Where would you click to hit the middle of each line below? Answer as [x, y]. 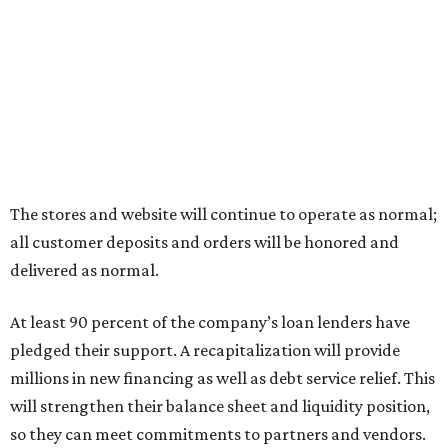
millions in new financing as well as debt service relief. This [222, 378]
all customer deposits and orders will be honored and [204, 242]
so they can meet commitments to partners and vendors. [218, 434]
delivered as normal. [84, 270]
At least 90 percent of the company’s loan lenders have [210, 322]
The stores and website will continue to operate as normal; [223, 214]
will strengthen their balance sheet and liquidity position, [220, 406]
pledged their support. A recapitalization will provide [205, 350]
